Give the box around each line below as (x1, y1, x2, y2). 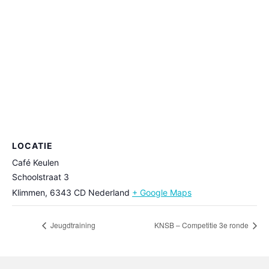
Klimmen (12, 187, 45, 198)
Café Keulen (12, 157, 59, 168)
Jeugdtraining (49, 220, 95, 231)
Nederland (88, 187, 130, 198)
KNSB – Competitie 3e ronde (154, 220, 250, 231)
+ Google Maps (132, 187, 192, 198)
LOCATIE (12, 140, 53, 151)
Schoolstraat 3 (12, 171, 69, 182)
